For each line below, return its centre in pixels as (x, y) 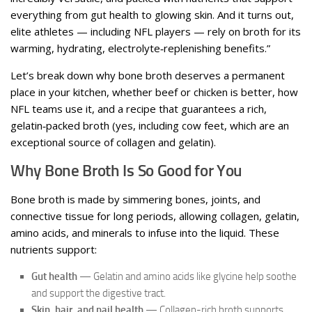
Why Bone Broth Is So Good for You (126, 171)
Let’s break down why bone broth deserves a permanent (148, 75)
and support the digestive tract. (99, 293)
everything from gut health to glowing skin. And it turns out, (152, 14)
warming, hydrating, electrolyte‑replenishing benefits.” (140, 48)
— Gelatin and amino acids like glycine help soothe (187, 276)
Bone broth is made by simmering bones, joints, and (135, 199)
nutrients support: (54, 249)
